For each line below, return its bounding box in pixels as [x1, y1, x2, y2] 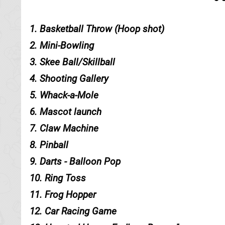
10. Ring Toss [30, 172, 86, 184]
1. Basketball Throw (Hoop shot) [30, 23, 165, 35]
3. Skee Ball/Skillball [30, 56, 115, 68]
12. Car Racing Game [30, 205, 117, 217]
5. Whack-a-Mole [30, 89, 98, 101]
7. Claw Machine [30, 123, 98, 134]
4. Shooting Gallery [30, 73, 108, 84]
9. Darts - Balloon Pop [30, 156, 121, 167]
